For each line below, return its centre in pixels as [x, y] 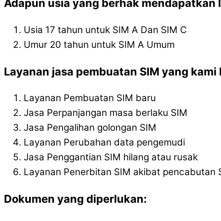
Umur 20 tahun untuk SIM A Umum [99, 44]
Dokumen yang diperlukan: [75, 199]
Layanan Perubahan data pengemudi [104, 143]
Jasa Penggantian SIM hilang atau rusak [111, 157]
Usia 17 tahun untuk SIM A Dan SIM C [105, 30]
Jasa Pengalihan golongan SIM [90, 128]
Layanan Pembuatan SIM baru [90, 98]
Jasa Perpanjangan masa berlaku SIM [106, 113]
